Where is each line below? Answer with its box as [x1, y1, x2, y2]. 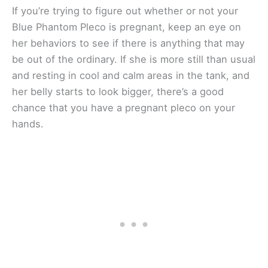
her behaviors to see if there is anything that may [12, 36, 245, 49]
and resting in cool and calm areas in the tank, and [12, 69, 249, 81]
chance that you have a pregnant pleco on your [12, 101, 235, 114]
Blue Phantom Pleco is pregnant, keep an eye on [12, 20, 241, 33]
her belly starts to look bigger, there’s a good [12, 85, 224, 98]
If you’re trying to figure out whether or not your [12, 4, 238, 17]
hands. [12, 117, 44, 130]
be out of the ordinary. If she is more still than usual [12, 53, 255, 65]
